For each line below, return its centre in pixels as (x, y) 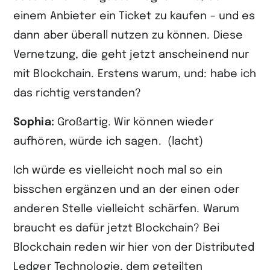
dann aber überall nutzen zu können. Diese (128, 36)
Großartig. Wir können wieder (135, 122)
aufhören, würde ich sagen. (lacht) (108, 142)
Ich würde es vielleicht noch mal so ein (118, 171)
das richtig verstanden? (77, 93)
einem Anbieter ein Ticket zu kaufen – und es (134, 16)
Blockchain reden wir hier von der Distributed (134, 248)
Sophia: (35, 122)
